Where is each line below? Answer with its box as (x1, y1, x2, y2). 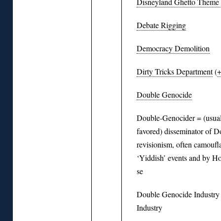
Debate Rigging (137, 19, 186, 30)
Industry (137, 202, 162, 213)
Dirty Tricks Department (137, 66, 213, 76)
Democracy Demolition (137, 42, 210, 53)
